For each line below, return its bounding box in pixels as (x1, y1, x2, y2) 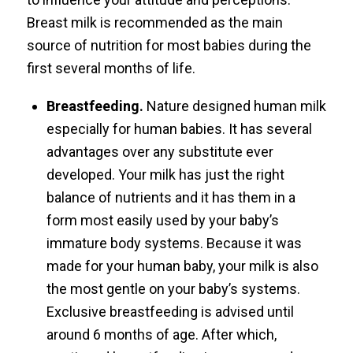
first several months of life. (26, 60, 195, 77)
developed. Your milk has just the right (46, 165, 284, 183)
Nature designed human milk (146, 97, 326, 114)
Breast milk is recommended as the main (26, 14, 283, 32)
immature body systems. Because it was (46, 234, 302, 251)
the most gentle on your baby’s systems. (46, 280, 300, 297)
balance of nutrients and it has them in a (46, 188, 295, 206)
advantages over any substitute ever (46, 143, 273, 160)
